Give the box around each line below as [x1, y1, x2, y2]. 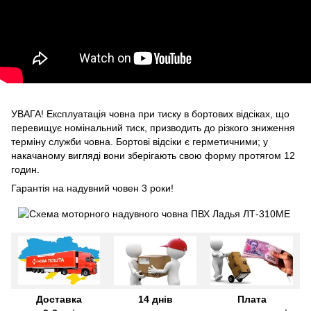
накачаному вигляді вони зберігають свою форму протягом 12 [11, 149, 295, 161]
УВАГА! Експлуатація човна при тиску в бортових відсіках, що [11, 108, 289, 119]
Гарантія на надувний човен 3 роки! [11, 182, 174, 194]
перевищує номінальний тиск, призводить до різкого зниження [11, 121, 295, 133]
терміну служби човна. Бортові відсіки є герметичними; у [11, 135, 268, 147]
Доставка [36, 293, 82, 305]
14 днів [137, 293, 173, 305]
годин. [11, 163, 40, 175]
